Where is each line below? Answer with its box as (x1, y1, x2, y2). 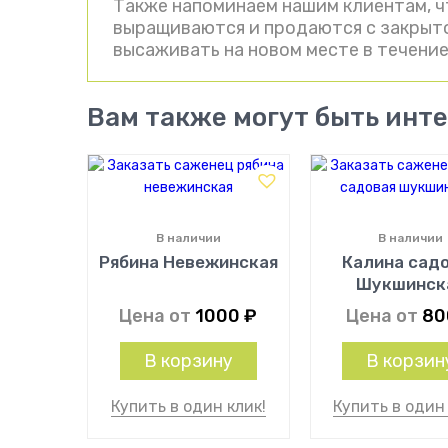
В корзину (143, 350, 233, 373)
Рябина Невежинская (98, 252, 278, 273)
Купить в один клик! (110, 397, 266, 417)
